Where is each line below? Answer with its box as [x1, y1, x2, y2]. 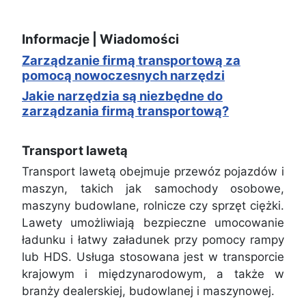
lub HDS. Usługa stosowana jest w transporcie [22, 249, 284, 264]
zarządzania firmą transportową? [22, 102, 229, 118]
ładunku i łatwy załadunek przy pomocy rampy [22, 232, 284, 247]
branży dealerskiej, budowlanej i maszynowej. [22, 283, 275, 298]
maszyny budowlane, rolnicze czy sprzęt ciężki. [22, 198, 284, 212]
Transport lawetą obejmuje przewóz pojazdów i [22, 164, 284, 178]
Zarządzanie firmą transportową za [22, 52, 240, 68]
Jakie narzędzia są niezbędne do [22, 87, 223, 103]
